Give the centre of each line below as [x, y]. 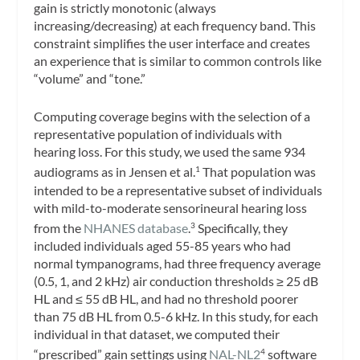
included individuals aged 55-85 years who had [163, 245]
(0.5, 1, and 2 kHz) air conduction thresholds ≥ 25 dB [176, 280]
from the [59, 227]
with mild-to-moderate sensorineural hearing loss [171, 207]
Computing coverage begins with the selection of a [172, 117]
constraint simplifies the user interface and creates [172, 43]
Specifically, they [242, 227]
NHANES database [136, 227]
